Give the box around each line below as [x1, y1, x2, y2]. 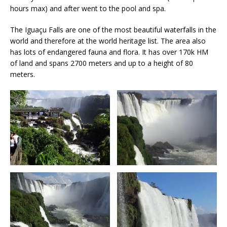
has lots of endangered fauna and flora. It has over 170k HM [10, 47, 208, 57]
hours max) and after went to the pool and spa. [10, 3, 166, 13]
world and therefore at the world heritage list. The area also [10, 35, 206, 46]
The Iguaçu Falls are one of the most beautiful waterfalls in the [10, 24, 216, 34]
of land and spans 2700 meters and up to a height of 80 [10, 58, 193, 68]
